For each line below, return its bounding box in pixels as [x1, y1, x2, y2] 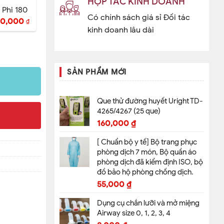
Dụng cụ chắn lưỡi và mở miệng [97, 198, 199, 208]
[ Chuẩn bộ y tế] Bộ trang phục [97, 137, 197, 147]
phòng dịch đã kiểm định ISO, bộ [97, 157, 203, 167]
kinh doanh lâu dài [87, 24, 154, 35]
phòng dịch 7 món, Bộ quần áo [97, 147, 196, 157]
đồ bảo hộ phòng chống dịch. [97, 167, 193, 177]
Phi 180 [1, 5, 27, 15]
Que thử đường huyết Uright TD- [97, 96, 203, 106]
